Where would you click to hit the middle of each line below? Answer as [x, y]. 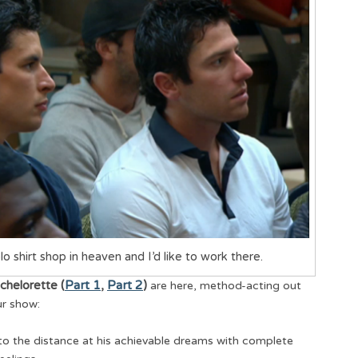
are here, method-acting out [224, 285]
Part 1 [83, 285]
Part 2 [125, 285]
